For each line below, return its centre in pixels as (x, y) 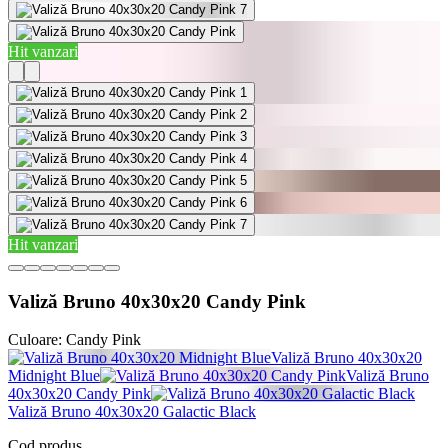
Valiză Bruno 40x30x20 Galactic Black (132, 412)
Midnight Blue (54, 376)
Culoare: (35, 340)
